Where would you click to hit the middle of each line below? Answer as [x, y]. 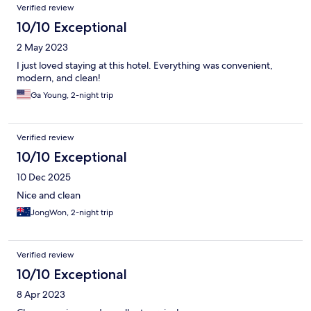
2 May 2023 [42, 48]
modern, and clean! [59, 78]
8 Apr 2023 [41, 295]
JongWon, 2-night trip [72, 213]
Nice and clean [49, 195]
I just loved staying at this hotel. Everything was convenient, [145, 66]
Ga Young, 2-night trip [72, 95]
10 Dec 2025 [44, 177]
